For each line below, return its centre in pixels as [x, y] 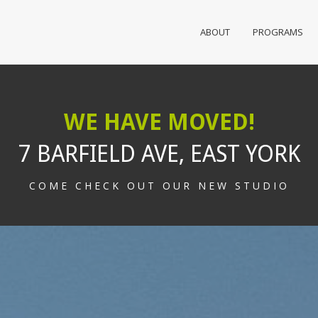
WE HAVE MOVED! [159, 122]
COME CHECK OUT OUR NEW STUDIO [159, 186]
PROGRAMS [278, 32]
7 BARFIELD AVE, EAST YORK [159, 154]
